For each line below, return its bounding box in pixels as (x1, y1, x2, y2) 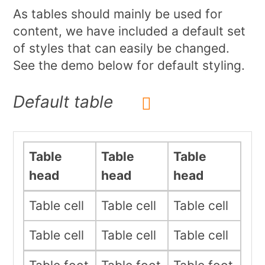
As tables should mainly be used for (13, 7, 223, 22)
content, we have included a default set (13, 24, 246, 39)
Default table (13, 92, 114, 112)
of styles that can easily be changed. (13, 41, 230, 56)
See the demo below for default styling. (13, 58, 245, 73)
